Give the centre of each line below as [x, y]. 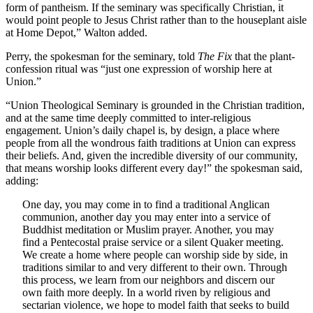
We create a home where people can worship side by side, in [155, 254]
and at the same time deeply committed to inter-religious [128, 117]
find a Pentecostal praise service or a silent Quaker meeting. [153, 242]
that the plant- [263, 56]
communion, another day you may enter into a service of [146, 217]
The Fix [215, 56]
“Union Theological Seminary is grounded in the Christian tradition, [155, 105]
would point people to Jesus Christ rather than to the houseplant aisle [156, 20]
